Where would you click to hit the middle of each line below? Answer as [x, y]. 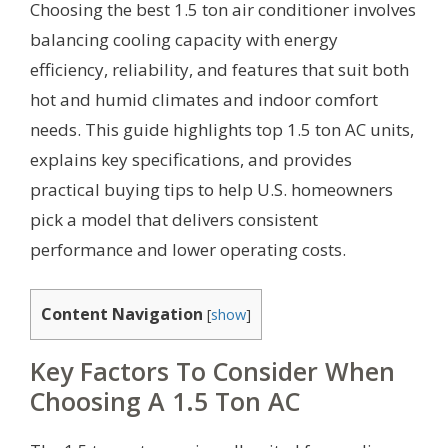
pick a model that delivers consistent [174, 220]
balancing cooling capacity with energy [184, 40]
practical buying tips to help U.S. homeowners [211, 190]
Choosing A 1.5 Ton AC [165, 400]
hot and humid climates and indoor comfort [204, 100]
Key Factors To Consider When [212, 370]
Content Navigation [122, 313]
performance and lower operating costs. [188, 250]
